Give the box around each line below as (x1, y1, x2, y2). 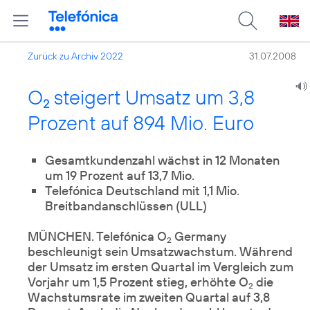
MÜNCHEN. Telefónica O (28, 228, 167, 244)
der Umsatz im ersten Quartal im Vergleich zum (28, 259, 293, 275)
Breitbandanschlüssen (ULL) (45, 198, 207, 214)
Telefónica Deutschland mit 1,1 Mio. (45, 183, 239, 199)
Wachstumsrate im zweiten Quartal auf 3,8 (28, 289, 270, 305)
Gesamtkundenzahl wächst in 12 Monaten (45, 152, 280, 168)
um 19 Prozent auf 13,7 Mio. (45, 167, 194, 183)
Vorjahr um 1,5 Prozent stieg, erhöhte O (28, 274, 248, 290)
